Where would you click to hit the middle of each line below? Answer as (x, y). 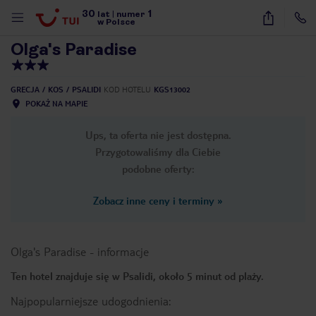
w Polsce (117, 22)
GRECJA (25, 89)
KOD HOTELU (127, 89)
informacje (123, 251)
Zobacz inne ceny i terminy (154, 200)
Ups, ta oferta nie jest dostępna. (158, 135)
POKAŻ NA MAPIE (56, 103)
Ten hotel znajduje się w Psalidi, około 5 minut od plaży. (137, 276)
